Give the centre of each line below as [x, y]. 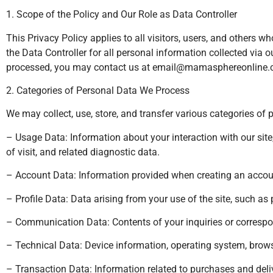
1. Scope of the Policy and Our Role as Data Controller [122, 15]
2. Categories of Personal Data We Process [98, 90]
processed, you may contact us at [79, 67]
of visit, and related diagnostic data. [83, 152]
